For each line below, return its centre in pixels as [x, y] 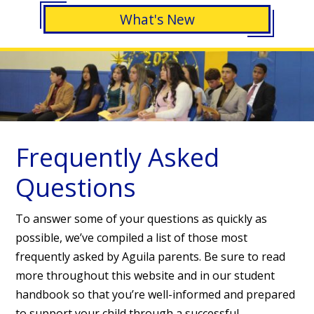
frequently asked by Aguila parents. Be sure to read [151, 257]
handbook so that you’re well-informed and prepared [156, 295]
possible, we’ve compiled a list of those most [132, 238]
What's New [157, 19]
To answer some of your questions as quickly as [142, 219]
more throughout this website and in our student [145, 276]
